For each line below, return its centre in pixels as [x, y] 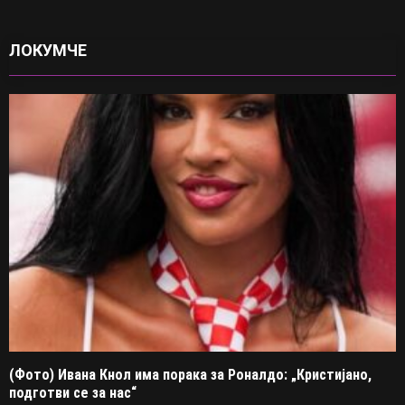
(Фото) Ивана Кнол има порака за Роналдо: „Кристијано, [190, 375]
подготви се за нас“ [73, 393]
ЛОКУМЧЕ [48, 51]
